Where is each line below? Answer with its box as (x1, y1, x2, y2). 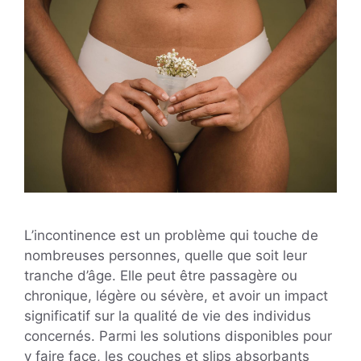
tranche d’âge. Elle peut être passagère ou (24, 268, 297, 284)
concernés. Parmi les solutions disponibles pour (24, 328, 332, 345)
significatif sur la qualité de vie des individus (24, 308, 311, 325)
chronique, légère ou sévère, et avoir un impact (24, 288, 328, 305)
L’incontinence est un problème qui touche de (24, 227, 318, 244)
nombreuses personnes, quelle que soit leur (24, 247, 307, 264)
